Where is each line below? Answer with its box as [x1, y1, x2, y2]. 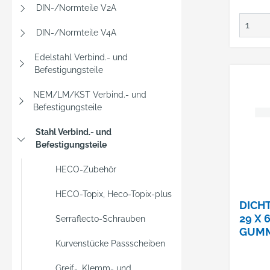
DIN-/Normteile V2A [36, 3, 116, 13]
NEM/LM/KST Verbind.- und [33, 90, 147, 99]
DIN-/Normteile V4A [36, 28, 116, 37]
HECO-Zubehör [55, 165, 116, 174]
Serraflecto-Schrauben [55, 214, 145, 224]
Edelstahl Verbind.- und [34, 52, 128, 62]
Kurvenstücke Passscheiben [55, 239, 165, 248]
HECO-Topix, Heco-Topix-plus [55, 189, 172, 199]
